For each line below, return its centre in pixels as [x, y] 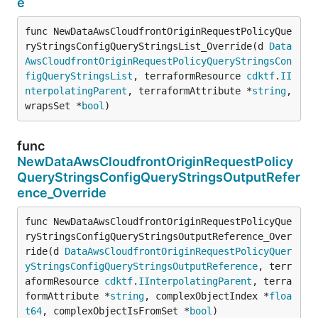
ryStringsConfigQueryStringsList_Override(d [147, 46]
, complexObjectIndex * [207, 296]
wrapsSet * [53, 105]
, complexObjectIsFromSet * [116, 311]
